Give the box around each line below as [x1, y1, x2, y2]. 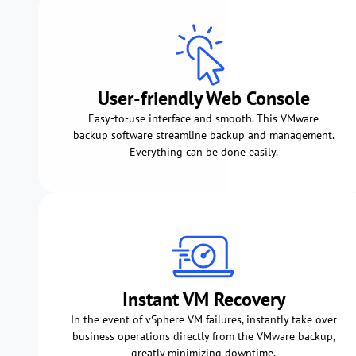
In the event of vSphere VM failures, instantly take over [70, 311, 337, 327]
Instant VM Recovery [122, 286, 285, 311]
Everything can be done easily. [129, 144, 278, 159]
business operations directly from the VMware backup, [72, 328, 335, 343]
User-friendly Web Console [97, 85, 310, 110]
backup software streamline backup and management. [72, 127, 335, 142]
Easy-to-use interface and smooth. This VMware [88, 110, 319, 126]
